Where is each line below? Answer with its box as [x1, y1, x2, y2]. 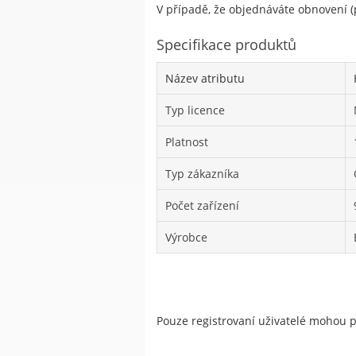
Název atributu [165, 71, 245, 87]
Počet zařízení [165, 198, 239, 214]
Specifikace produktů [157, 35, 296, 55]
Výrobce [165, 230, 207, 246]
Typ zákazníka [165, 166, 239, 182]
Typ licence [165, 103, 225, 118]
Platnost [165, 134, 208, 150]
